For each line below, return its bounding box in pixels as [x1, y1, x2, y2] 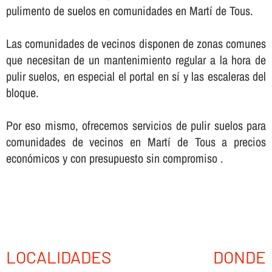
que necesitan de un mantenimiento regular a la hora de [5, 52, 267, 69]
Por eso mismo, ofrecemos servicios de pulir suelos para [5, 117, 267, 134]
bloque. [5, 84, 39, 101]
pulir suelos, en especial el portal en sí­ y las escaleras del [5, 68, 267, 85]
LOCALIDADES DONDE [5, 246, 267, 267]
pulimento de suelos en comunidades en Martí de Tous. [5, 2, 253, 19]
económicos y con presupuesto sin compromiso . [5, 150, 223, 167]
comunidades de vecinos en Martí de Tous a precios [5, 134, 267, 151]
